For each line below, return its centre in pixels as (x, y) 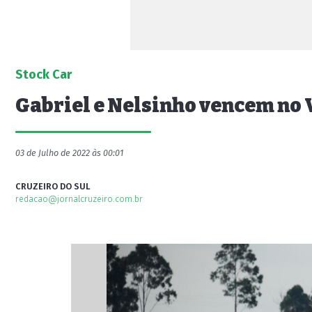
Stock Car (44, 75)
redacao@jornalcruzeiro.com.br (79, 199)
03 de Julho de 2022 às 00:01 (69, 153)
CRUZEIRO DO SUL (53, 186)
